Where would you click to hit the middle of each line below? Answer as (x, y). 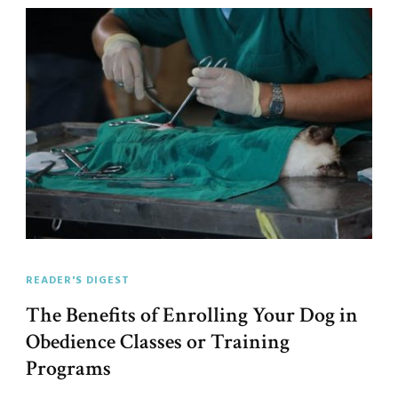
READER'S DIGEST (78, 281)
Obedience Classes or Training (158, 342)
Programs (68, 369)
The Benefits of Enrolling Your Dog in (192, 315)
